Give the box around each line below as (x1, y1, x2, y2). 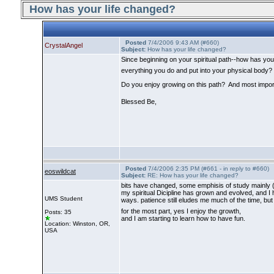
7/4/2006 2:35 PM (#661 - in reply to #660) (146, 165, 269, 172)
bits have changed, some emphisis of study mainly (121, 182, 272, 189)
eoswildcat (45, 168, 76, 175)
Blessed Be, (121, 98, 157, 105)
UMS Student (45, 195, 83, 202)
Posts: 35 (45, 209, 72, 215)
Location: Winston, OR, (45, 220, 110, 227)
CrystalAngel (45, 42, 83, 49)
